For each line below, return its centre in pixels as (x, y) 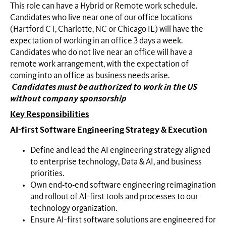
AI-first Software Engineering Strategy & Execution (109, 130)
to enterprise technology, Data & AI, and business (116, 162)
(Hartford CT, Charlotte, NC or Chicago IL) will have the (107, 30)
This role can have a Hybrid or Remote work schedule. (104, 6)
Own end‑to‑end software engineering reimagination (123, 185)
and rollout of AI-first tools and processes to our (114, 196)
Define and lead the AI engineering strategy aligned (120, 150)
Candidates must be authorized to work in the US (104, 88)
